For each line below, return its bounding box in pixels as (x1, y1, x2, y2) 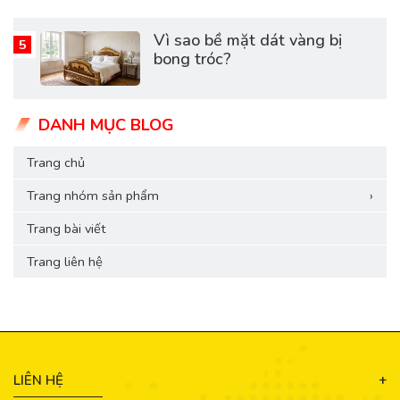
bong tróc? (153, 48, 231, 71)
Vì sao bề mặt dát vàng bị (153, 29, 342, 52)
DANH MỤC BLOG (37, 114, 174, 137)
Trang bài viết (27, 219, 105, 237)
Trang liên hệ (27, 252, 103, 271)
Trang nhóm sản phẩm (27, 186, 159, 204)
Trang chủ (27, 153, 85, 171)
